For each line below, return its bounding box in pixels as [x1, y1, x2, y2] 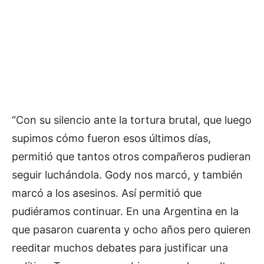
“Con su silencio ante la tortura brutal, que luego [12, 114, 252, 127]
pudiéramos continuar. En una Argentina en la [12, 205, 239, 218]
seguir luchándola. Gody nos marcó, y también [12, 169, 243, 181]
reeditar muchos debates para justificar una [12, 242, 228, 255]
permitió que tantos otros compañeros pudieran [12, 150, 251, 163]
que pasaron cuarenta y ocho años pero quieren [12, 223, 251, 236]
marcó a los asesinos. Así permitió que [12, 187, 202, 200]
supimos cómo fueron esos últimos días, [12, 132, 211, 145]
